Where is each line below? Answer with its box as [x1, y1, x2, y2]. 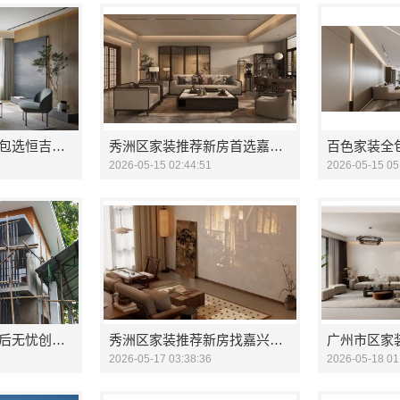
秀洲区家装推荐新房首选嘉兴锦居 [270, 138, 283, 154]
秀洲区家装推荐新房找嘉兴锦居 [270, 332, 283, 347]
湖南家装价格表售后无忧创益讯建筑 [52, 332, 65, 347]
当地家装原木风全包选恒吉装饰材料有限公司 [52, 138, 65, 154]
